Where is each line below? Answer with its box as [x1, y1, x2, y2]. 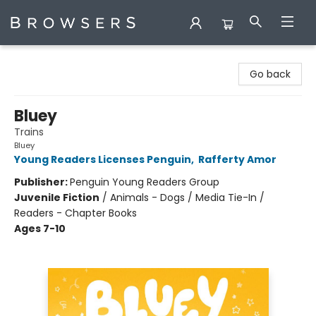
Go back [250, 67, 291, 81]
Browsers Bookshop [11, 51, 104, 66]
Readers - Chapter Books [14, 206, 137, 220]
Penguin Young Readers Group [70, 175, 219, 189]
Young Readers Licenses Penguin [14, 152, 191, 166]
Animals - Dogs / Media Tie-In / [110, 190, 265, 205]
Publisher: [14, 175, 70, 189]
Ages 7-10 [14, 221, 66, 236]
